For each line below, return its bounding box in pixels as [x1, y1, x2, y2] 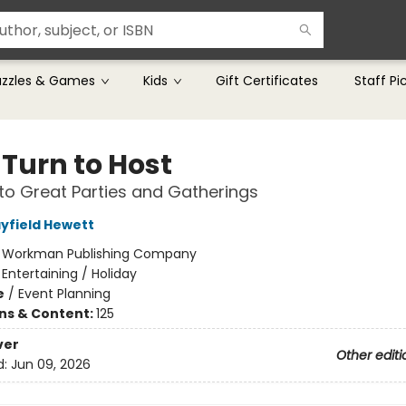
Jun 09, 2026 [10, 355, 91, 374]
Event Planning [17, 285, 111, 303]
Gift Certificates [216, 72, 318, 90]
